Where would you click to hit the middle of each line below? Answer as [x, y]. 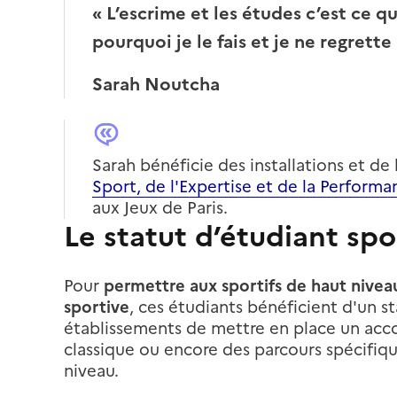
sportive [97, 307]
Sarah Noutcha [156, 84]
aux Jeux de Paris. [160, 207]
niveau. [91, 370]
